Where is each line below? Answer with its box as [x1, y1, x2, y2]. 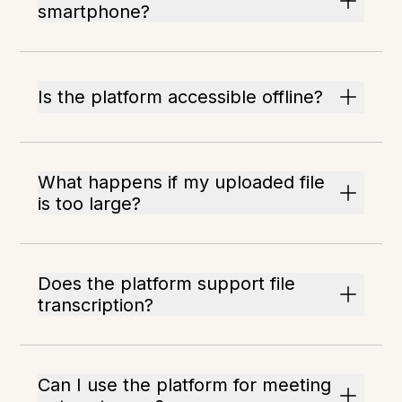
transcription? [38, 294, 154, 317]
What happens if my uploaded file [38, 171, 326, 194]
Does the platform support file [38, 273, 296, 295]
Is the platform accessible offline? [38, 86, 324, 109]
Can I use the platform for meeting [38, 374, 332, 397]
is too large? [38, 193, 142, 215]
